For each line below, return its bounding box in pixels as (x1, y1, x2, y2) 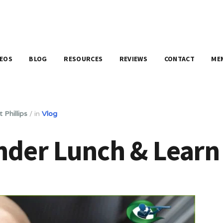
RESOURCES (64, 54, 103, 63)
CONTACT (164, 54, 195, 63)
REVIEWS (119, 54, 148, 63)
